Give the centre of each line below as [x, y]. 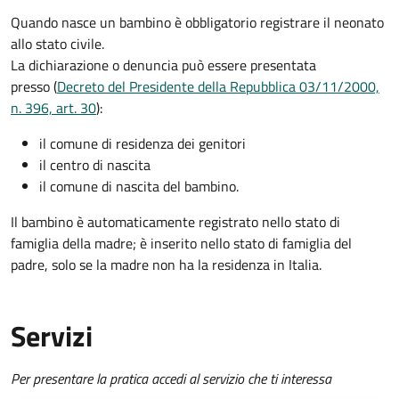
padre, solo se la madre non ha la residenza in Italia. [166, 265]
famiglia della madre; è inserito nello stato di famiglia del [181, 244]
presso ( [34, 87]
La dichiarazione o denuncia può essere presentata [163, 65]
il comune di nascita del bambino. [139, 187]
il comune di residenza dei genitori [142, 144]
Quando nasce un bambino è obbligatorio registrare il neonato [197, 23]
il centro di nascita [95, 165]
